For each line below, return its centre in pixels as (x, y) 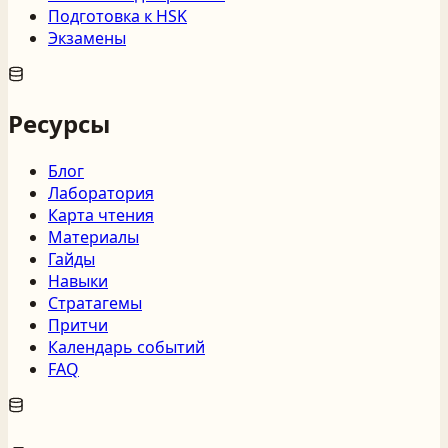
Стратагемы (95, 302)
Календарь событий (126, 346)
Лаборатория (101, 192)
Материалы (93, 236)
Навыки (78, 280)
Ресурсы (59, 123)
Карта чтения (101, 214)
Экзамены (87, 37)
